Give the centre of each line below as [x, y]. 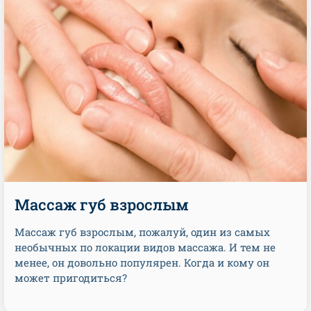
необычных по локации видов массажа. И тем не [145, 247]
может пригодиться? [71, 278]
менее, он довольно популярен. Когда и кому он [142, 262]
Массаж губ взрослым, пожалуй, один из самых [142, 232]
